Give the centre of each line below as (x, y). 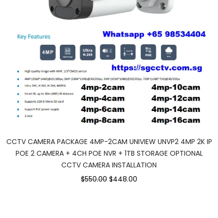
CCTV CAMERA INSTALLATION (109, 165)
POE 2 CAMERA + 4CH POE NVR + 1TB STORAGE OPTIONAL (109, 154)
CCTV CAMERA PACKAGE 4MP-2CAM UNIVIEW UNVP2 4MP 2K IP (109, 142)
